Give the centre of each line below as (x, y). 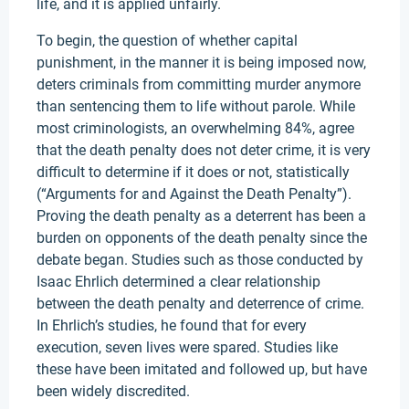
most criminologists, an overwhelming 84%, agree (195, 128)
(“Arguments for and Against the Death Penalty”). (194, 194)
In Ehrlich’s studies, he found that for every (172, 325)
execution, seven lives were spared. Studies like (187, 347)
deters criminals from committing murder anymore (199, 84)
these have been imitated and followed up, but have (202, 369)
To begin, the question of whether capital (167, 41)
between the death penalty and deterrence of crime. (200, 304)
